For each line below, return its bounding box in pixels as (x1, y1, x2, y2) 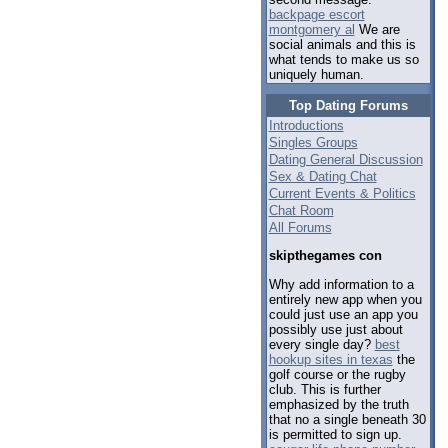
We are (354, 22, 400, 38)
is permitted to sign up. (268, 426, 402, 442)
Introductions (268, 118, 344, 133)
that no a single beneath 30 (268, 411, 426, 427)
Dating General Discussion (268, 152, 423, 167)
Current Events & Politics (268, 186, 416, 201)
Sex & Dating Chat (268, 169, 377, 184)
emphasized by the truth (268, 396, 409, 412)
